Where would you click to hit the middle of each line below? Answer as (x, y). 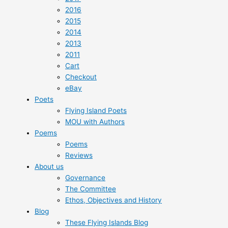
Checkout (81, 77)
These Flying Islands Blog (107, 222)
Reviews (79, 155)
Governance (85, 177)
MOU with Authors (95, 121)
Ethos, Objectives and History (113, 200)
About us (49, 166)
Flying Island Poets (96, 110)
